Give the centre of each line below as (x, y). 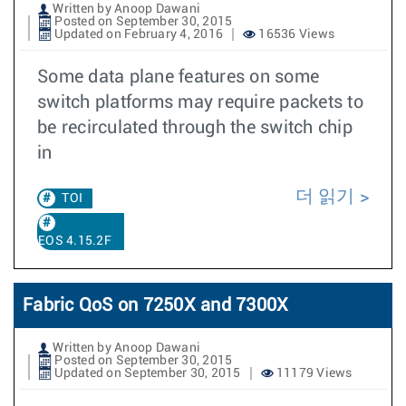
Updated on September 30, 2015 (146, 373)
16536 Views (295, 34)
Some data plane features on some (178, 77)
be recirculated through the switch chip (195, 128)
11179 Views (313, 373)
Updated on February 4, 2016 (137, 34)
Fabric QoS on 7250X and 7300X (156, 305)
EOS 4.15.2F (75, 241)
